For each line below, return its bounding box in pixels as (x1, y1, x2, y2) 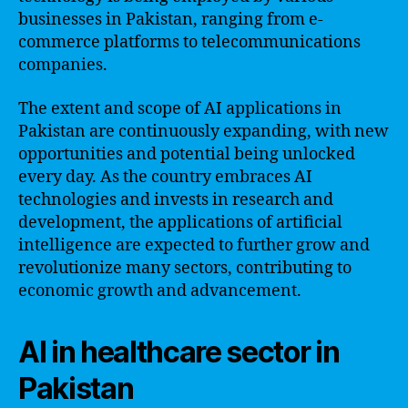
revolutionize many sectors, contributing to (18, 257, 352, 279)
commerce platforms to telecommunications (18, 32, 361, 53)
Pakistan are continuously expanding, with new (18, 120, 389, 142)
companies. (18, 55, 107, 76)
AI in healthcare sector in (18, 333, 340, 370)
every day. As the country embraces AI (18, 166, 312, 188)
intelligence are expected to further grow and (18, 234, 370, 256)
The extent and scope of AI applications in (18, 97, 342, 119)
